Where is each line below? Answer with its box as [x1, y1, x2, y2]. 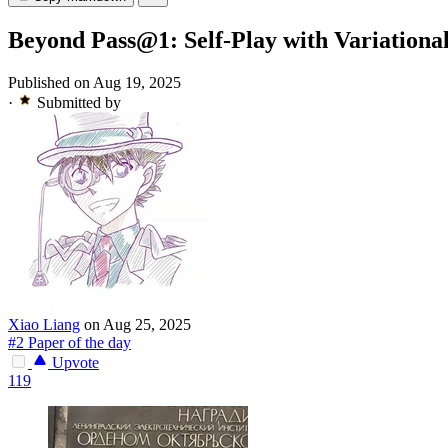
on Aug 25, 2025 [84, 316, 191, 334]
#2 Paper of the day [8, 334, 131, 352]
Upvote [48, 354, 99, 372]
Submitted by [37, 94, 121, 112]
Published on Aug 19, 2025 [8, 74, 181, 92]
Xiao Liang [8, 316, 80, 334]
